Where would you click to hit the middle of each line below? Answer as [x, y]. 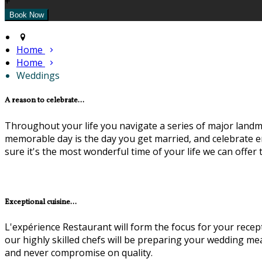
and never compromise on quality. [79, 252]
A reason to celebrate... [44, 101]
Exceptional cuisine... [41, 202]
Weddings [38, 76]
